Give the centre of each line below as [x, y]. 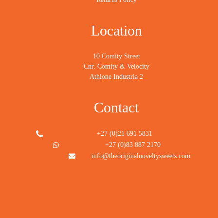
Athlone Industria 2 [116, 77]
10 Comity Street [116, 56]
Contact [116, 108]
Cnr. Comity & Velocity [116, 67]
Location [116, 31]
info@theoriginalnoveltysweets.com [141, 156]
